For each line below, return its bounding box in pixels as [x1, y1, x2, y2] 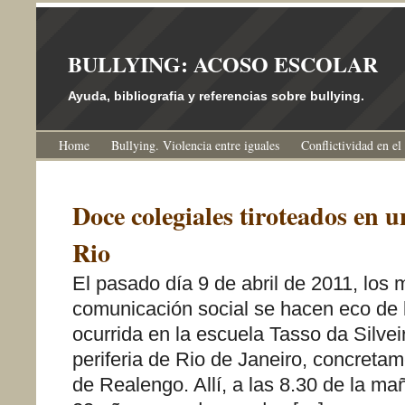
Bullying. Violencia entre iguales [111, 137, 279, 154]
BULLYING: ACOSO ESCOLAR [68, 48, 378, 80]
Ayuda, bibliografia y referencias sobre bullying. [68, 89, 364, 103]
